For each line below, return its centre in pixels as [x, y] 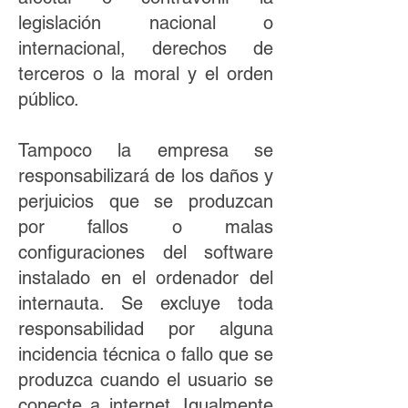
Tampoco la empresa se [146, 150]
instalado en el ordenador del [146, 278]
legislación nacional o [146, 23]
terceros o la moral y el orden [146, 74]
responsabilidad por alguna [146, 329]
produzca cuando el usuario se [146, 380]
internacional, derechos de [146, 48]
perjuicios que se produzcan [146, 201]
